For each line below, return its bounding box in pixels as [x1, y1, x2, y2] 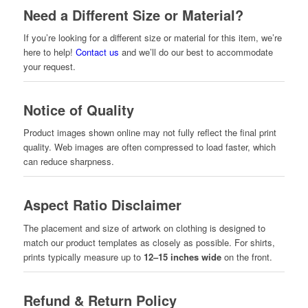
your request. [23, 60, 76, 74]
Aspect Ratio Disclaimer [23, 195, 181, 215]
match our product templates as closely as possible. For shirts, [23, 235, 275, 249]
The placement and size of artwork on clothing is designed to [23, 221, 265, 234]
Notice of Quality [23, 100, 134, 120]
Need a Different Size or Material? [23, 5, 243, 25]
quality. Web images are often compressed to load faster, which [23, 140, 276, 154]
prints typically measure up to [23, 250, 144, 263]
